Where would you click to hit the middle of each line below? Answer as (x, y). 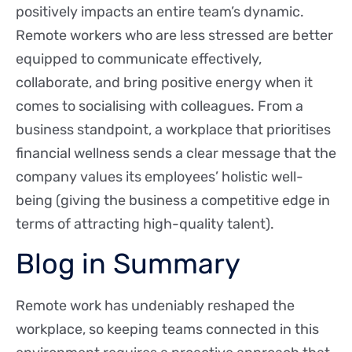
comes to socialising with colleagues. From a (159, 106)
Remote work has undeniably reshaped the (155, 306)
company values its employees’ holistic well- (159, 177)
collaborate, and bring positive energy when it (164, 83)
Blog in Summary (128, 264)
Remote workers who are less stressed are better (174, 36)
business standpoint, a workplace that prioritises (173, 130)
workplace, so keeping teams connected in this (167, 330)
